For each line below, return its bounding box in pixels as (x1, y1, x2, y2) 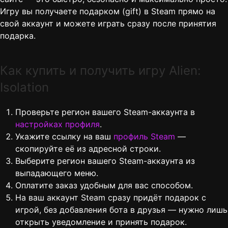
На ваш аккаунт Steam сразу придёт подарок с (15, 192, 206, 203)
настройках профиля (15, 119, 100, 130)
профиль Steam (113, 131, 175, 142)
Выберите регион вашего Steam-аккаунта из (15, 156, 195, 166)
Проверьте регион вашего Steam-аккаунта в (15, 107, 195, 118)
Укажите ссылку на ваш (15, 131, 113, 142)
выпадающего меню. (15, 168, 98, 179)
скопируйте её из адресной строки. (15, 144, 161, 154)
